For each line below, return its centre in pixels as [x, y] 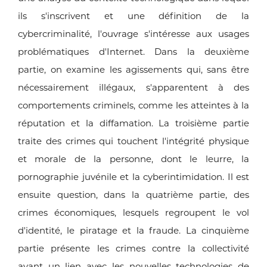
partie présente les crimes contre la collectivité [133, 249]
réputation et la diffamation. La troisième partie [133, 123]
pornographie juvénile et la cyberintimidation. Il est [133, 177]
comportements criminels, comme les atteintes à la [133, 105]
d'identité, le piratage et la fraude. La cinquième [133, 231]
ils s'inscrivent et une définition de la [133, 16]
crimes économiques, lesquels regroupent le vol [133, 213]
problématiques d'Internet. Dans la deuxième [133, 52]
